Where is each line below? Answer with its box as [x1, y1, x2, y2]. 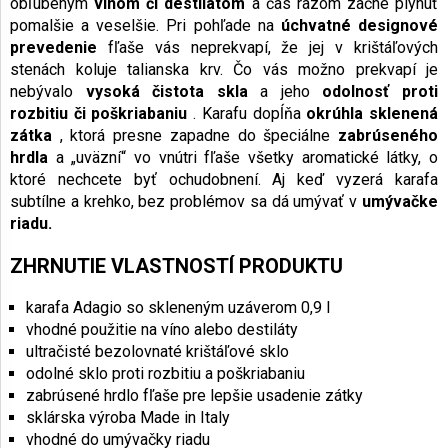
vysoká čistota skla [85, 82, 248, 102]
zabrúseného [338, 126, 438, 146]
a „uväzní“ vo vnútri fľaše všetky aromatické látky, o [48, 148, 438, 168]
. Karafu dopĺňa [187, 104, 307, 124]
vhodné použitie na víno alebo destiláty [26, 320, 298, 340]
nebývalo [10, 82, 86, 102]
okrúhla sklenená [306, 104, 439, 124]
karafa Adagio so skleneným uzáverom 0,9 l [26, 298, 330, 318]
